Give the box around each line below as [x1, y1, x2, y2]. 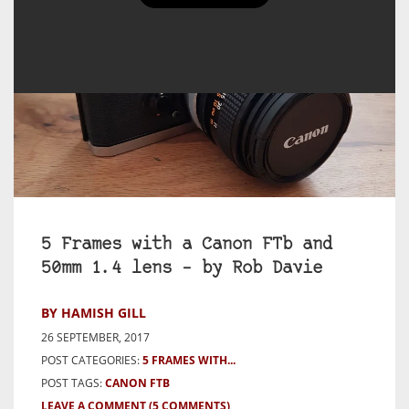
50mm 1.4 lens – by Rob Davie [41, 259, 322, 278]
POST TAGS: [41, 374, 105, 391]
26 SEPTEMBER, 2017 [41, 329, 150, 345]
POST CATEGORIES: [41, 351, 140, 368]
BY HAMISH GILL [41, 303, 146, 321]
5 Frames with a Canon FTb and [41, 236, 332, 254]
